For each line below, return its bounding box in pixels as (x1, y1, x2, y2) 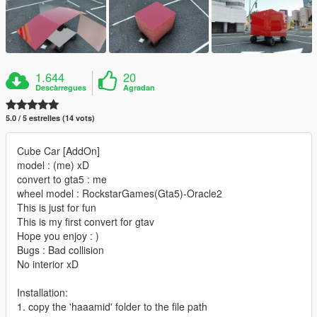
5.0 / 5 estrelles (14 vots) (6, 112, 95, 123)
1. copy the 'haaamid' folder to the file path (17, 299, 207, 313)
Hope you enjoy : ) (17, 228, 99, 243)
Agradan (123, 81, 156, 93)
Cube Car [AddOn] (17, 143, 100, 158)
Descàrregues (35, 81, 87, 93)
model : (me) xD (17, 157, 89, 172)
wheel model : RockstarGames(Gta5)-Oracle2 (17, 185, 222, 200)
